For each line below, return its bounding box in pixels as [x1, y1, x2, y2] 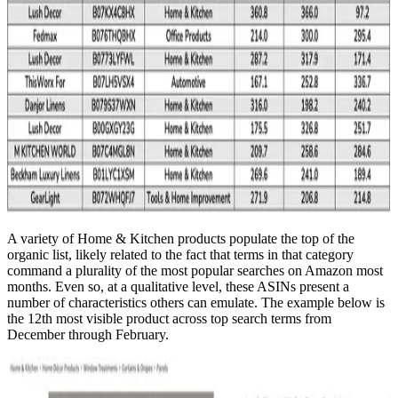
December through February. [7, 327, 169, 343]
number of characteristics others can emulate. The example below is [7, 295, 385, 311]
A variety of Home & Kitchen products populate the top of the [7, 231, 354, 247]
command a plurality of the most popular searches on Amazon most [7, 263, 383, 279]
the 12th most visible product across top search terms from [7, 311, 331, 327]
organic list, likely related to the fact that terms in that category [7, 247, 354, 263]
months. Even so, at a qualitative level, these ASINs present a [7, 279, 349, 295]
